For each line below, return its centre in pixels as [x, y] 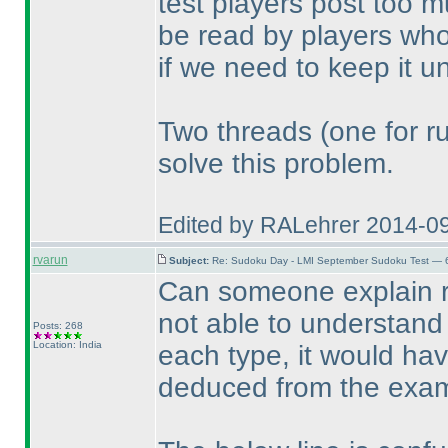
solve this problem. [275, 163]
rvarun [50, 260]
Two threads [238, 131]
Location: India [67, 344]
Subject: [190, 260]
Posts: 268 [57, 325]
